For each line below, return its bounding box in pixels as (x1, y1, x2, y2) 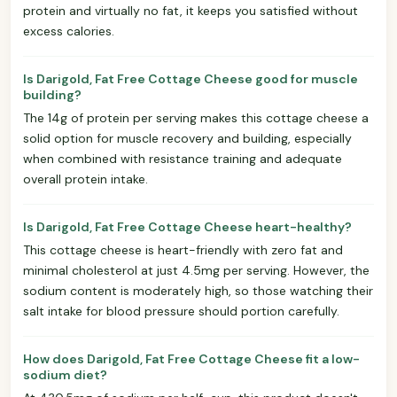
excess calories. (23, 22, 114, 39)
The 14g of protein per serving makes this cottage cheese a (23, 109, 369, 126)
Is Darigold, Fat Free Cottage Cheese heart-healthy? (23, 218, 352, 235)
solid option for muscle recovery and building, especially (23, 129, 352, 146)
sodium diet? (23, 366, 107, 383)
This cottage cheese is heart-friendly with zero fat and (23, 241, 343, 258)
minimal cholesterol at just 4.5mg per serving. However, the (23, 261, 370, 278)
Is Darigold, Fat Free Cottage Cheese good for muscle (23, 70, 358, 87)
